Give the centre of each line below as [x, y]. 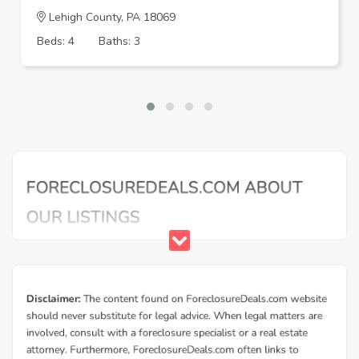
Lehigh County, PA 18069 [111, 17]
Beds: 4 [56, 41]
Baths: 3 [119, 41]
